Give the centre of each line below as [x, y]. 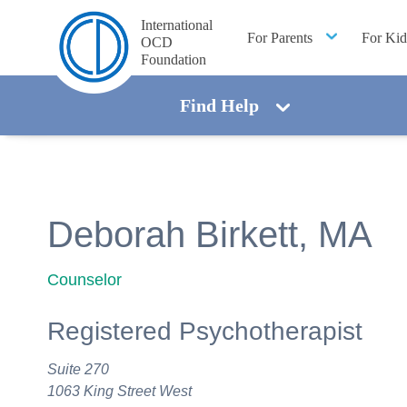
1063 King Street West [119, 391]
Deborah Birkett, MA [210, 234]
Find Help [220, 105]
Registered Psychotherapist [205, 332]
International [177, 25]
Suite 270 [78, 369]
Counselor [84, 279]
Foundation [174, 60]
